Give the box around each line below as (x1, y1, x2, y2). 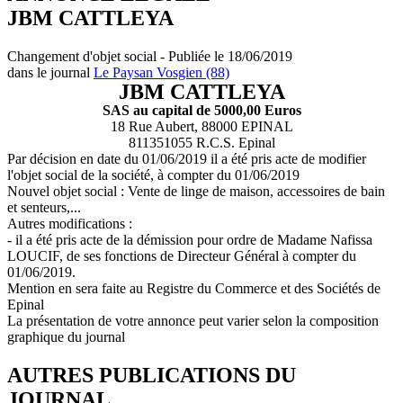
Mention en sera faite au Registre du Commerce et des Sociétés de (7, 280, 381, 296)
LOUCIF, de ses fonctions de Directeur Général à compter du (7, 247, 356, 264)
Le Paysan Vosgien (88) (94, 64, 229, 80)
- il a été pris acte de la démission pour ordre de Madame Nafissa (7, 231, 372, 247)
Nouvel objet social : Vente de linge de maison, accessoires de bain (7, 183, 385, 199)
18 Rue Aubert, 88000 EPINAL (110, 118, 293, 134)
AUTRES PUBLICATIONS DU (7, 363, 296, 387)
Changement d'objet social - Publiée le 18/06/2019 (7, 48, 292, 64)
